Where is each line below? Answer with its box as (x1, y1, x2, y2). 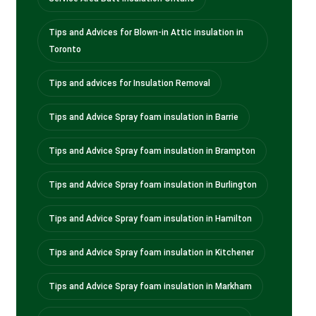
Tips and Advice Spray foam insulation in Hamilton (48, 213, 252, 224)
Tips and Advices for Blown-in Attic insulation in (48, 27, 243, 37)
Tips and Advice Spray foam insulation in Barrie (48, 111, 238, 122)
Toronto (48, 44, 81, 54)
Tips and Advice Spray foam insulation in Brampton (48, 145, 255, 156)
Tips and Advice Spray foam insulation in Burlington (48, 179, 257, 190)
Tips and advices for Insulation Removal (48, 78, 210, 88)
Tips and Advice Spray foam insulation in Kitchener (48, 247, 254, 257)
